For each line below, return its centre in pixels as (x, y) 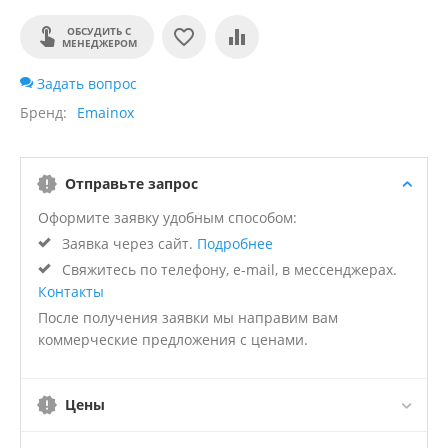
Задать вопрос (85, 84)
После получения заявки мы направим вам (188, 318)
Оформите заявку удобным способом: (167, 218)
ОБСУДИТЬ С (99, 31)
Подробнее (235, 244)
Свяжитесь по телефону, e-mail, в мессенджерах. (227, 270)
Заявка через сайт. (127, 244)
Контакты (71, 292)
